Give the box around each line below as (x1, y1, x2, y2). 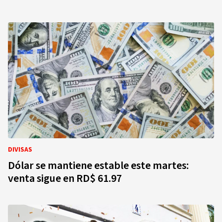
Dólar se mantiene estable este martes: (8, 158, 189, 173)
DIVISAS (8, 145, 32, 155)
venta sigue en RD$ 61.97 (8, 170, 122, 186)
